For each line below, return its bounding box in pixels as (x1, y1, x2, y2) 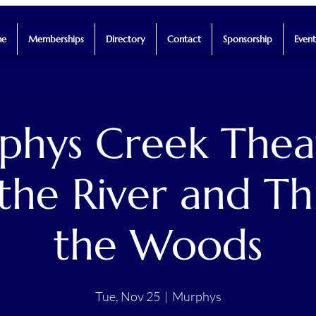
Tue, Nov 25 (95, 288, 160, 304)
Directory (105, 33, 145, 45)
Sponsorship (222, 33, 272, 45)
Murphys (171, 288, 221, 304)
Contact (166, 33, 201, 45)
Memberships (28, 33, 84, 45)
